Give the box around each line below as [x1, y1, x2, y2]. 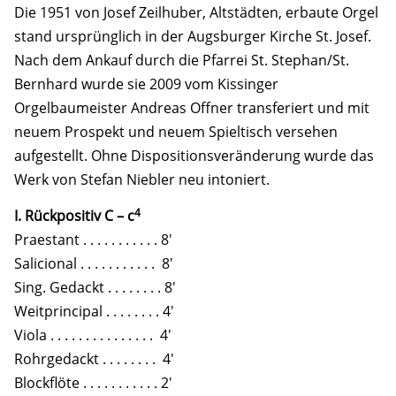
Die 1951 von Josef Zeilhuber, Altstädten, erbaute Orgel [14, 3, 378, 23]
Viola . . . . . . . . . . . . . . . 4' [14, 324, 171, 345]
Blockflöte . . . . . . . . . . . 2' [14, 372, 172, 392]
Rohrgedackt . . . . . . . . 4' [14, 348, 174, 369]
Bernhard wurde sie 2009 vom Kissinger [14, 74, 278, 95]
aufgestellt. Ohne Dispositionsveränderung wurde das [14, 146, 374, 166]
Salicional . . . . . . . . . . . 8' [14, 253, 173, 273]
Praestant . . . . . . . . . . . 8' [14, 229, 172, 249]
